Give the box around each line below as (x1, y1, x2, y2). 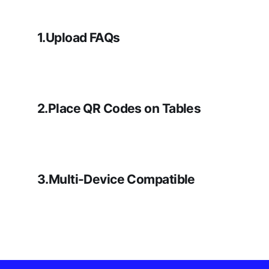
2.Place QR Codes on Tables (37, 101, 201, 116)
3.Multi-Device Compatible (37, 171, 195, 187)
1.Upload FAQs (37, 30, 120, 46)
